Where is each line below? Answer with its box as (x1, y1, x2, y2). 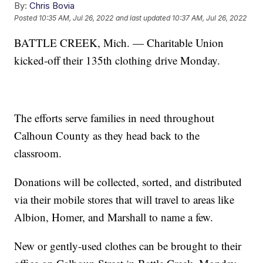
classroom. (14, 146, 62, 161)
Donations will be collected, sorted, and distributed (14, 174, 242, 190)
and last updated (116, 14, 171, 23)
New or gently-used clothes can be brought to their (14, 238, 242, 254)
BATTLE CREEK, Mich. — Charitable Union (14, 35, 224, 50)
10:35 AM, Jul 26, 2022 (39, 14, 114, 23)
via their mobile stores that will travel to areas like (14, 192, 235, 207)
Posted (14, 14, 39, 23)
